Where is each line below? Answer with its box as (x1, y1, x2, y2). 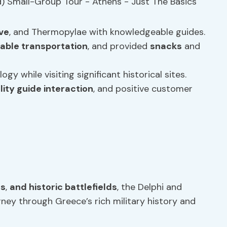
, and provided (88, 40, 150, 52)
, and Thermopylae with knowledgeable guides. (9, 26, 205, 38)
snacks (150, 40, 182, 52)
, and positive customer (93, 83, 193, 95)
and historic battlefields (10, 181, 117, 193)
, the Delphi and (117, 181, 182, 193)
